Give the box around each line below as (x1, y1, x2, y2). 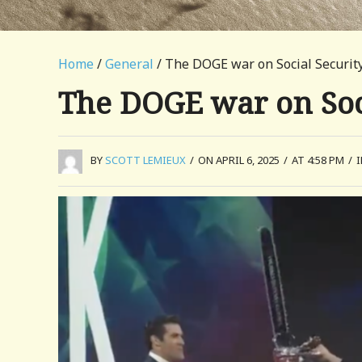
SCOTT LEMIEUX (105, 153, 186, 167)
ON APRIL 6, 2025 (198, 153, 280, 167)
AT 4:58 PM (292, 153, 344, 167)
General (105, 55, 154, 73)
